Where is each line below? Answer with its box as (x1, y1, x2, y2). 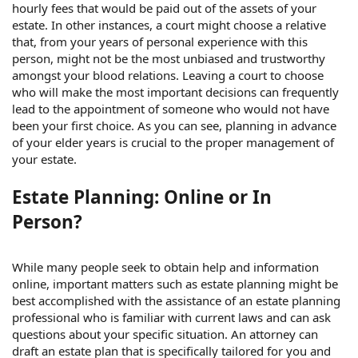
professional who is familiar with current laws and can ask (12, 309, 331, 326)
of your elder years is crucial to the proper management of (12, 134, 334, 151)
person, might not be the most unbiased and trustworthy (12, 50, 325, 67)
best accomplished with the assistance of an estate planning (12, 292, 340, 309)
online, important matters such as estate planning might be (12, 276, 338, 292)
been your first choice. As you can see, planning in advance (12, 117, 336, 134)
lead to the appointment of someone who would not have (12, 101, 329, 117)
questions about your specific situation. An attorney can (12, 326, 318, 343)
